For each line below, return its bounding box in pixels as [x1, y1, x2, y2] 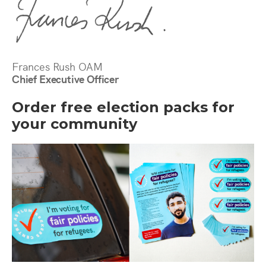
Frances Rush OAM [12, 59, 103, 74]
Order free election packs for [12, 99, 235, 116]
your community [12, 115, 137, 133]
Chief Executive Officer [12, 71, 119, 87]
